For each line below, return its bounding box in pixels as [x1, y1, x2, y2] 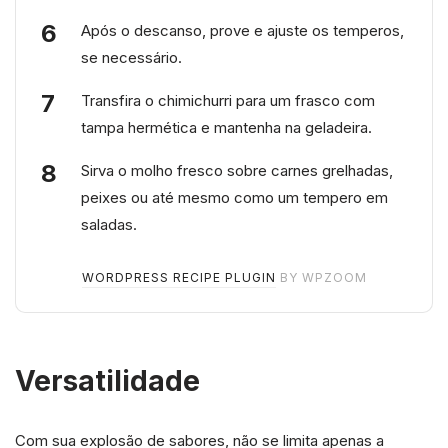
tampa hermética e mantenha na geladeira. [81, 117, 372, 137]
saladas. [81, 214, 137, 234]
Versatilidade [15, 363, 200, 398]
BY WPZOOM [275, 269, 367, 285]
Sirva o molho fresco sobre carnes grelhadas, [81, 160, 393, 180]
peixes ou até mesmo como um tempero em [81, 187, 388, 207]
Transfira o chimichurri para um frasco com [81, 90, 375, 110]
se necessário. [81, 47, 182, 67]
